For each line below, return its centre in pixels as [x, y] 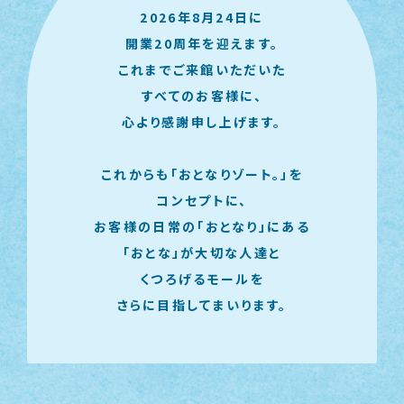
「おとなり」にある [253, 227]
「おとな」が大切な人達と [202, 253]
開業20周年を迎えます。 [202, 44]
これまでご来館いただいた [202, 70]
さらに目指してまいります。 [202, 305]
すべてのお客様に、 [202, 96]
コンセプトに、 [202, 201]
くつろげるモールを [202, 279]
